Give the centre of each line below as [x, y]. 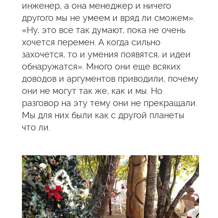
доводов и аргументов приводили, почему [110, 79]
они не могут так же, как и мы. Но [92, 91]
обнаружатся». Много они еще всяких [101, 66]
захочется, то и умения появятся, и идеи [106, 54]
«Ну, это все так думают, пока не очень [104, 30]
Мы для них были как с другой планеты [103, 115]
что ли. [36, 127]
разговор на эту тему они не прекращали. [109, 103]
